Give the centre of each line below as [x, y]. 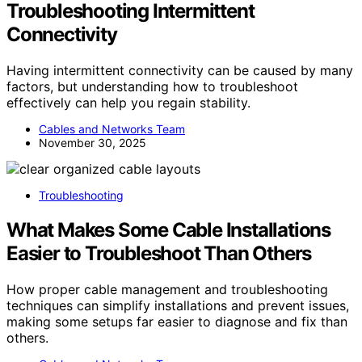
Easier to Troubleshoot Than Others [159, 253]
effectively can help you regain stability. [128, 102]
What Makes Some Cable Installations [168, 229]
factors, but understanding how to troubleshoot [152, 86]
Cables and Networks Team [112, 128]
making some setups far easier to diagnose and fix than [177, 321]
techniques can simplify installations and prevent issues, [178, 305]
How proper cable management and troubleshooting [167, 289]
